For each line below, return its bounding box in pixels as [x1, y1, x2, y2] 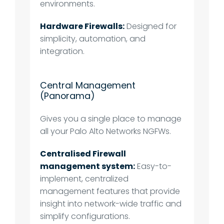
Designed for [124, 20, 177, 32]
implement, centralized [40, 173, 129, 185]
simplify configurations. [40, 210, 130, 222]
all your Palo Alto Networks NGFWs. [40, 125, 171, 137]
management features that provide [40, 185, 180, 197]
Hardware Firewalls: [40, 20, 125, 32]
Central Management [40, 79, 136, 92]
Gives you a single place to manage [40, 113, 182, 125]
